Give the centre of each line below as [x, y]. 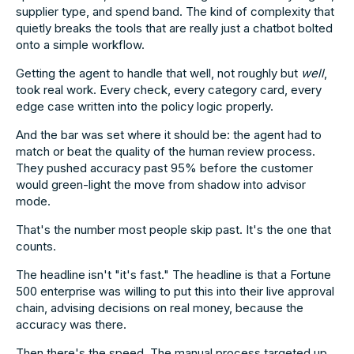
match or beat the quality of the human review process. [166, 151]
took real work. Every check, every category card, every [169, 89]
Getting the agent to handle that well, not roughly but [158, 73]
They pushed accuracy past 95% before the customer [164, 168]
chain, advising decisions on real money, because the [160, 307]
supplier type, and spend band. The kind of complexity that [175, 11]
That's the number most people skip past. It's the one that [173, 229]
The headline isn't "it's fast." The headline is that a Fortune [173, 274]
